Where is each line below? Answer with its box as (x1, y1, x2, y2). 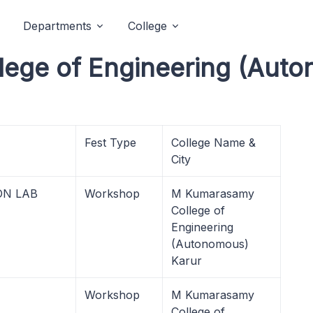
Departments (23, 19, 92, 33)
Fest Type (85, 136, 136, 150)
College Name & (171, 136, 256, 150)
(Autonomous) (171, 237, 249, 251)
